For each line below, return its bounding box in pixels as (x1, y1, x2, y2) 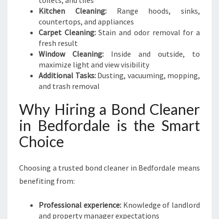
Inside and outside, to (104, 49, 200, 59)
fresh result (39, 38, 78, 48)
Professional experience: (39, 200, 121, 210)
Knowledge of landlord (121, 200, 200, 210)
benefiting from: (19, 176, 75, 186)
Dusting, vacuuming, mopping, (95, 70, 200, 80)
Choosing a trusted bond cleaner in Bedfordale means (19, 163, 200, 173)
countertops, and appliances (39, 17, 134, 26)
